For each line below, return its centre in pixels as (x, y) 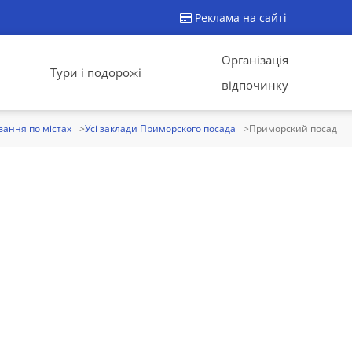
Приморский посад (293, 128)
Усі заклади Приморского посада (160, 128)
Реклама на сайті (239, 17)
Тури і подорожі (95, 72)
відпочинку (255, 85)
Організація (255, 60)
